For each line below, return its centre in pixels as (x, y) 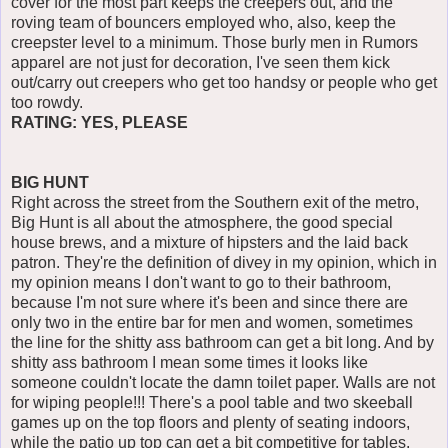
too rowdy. (47, 103)
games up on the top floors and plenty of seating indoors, (210, 423)
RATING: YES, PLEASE (99, 123)
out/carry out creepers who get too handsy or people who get (224, 83)
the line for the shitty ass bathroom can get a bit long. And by (222, 343)
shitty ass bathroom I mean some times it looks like (189, 363)
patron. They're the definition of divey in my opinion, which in (224, 263)
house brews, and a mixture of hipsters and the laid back (209, 243)
